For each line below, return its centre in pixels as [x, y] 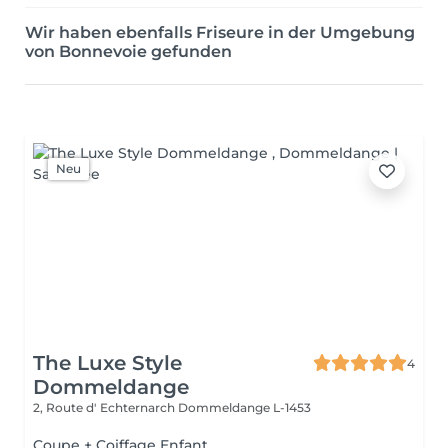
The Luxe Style [107, 363]
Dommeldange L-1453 [244, 407]
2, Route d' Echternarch [105, 407]
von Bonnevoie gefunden [128, 51]
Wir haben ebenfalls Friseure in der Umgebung [220, 32]
